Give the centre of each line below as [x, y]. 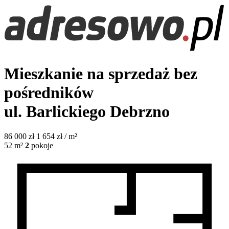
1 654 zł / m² [57, 136]
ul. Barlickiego [57, 111]
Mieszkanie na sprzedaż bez [101, 73]
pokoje [42, 146]
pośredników [49, 92]
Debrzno [140, 111]
